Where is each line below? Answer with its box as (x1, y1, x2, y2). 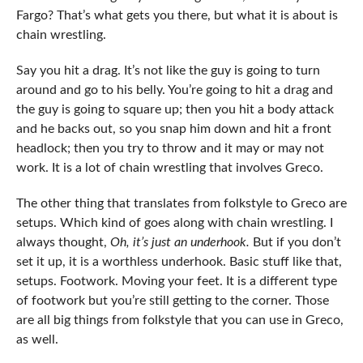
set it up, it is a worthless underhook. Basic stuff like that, (15, 254, 342, 268)
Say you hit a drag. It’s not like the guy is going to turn (15, 63, 320, 77)
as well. (15, 332, 58, 346)
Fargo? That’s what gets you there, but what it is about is (15, 8, 338, 22)
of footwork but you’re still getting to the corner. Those (15, 293, 329, 307)
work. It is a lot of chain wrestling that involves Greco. (15, 160, 323, 174)
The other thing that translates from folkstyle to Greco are (15, 196, 347, 210)
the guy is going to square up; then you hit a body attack (15, 102, 334, 116)
